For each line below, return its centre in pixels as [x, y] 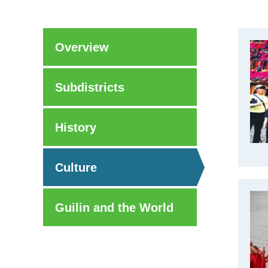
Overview [82, 47]
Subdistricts [90, 87]
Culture [76, 167]
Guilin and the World [114, 207]
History [76, 127]
